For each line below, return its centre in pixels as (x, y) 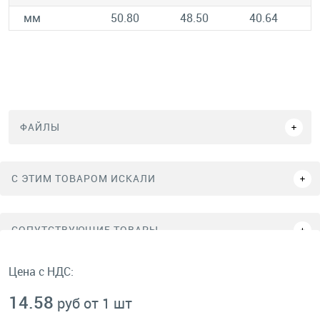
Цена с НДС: (41, 271)
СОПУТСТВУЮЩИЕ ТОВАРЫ (85, 230)
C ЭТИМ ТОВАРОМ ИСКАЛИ (84, 178)
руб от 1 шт (95, 303)
